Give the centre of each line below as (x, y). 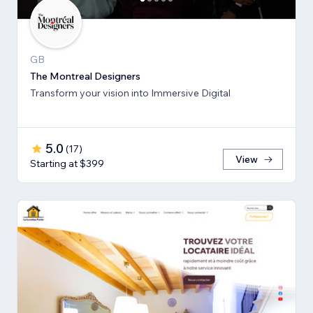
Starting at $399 (67, 164)
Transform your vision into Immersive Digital (130, 93)
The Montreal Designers (85, 77)
